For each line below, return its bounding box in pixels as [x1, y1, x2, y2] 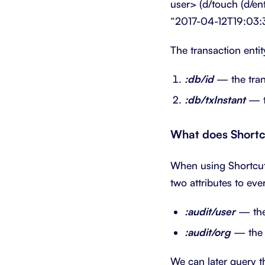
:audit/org [185, 225, 231, 238]
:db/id [185, 72, 214, 85]
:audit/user [185, 205, 235, 218]
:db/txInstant [185, 93, 245, 106]
